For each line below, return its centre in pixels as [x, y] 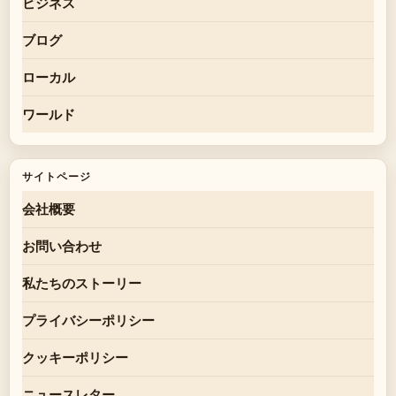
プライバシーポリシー [88, 320]
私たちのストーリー [82, 283]
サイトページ [57, 177]
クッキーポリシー [75, 358]
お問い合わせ [62, 246]
